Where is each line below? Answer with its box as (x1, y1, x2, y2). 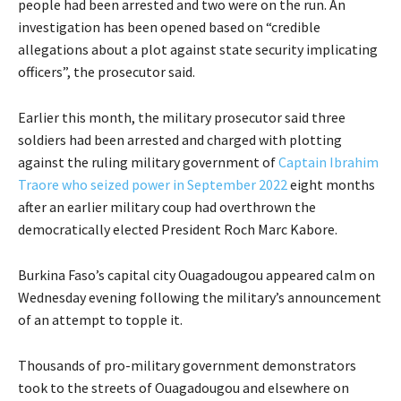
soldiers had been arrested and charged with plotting (18, 131, 342, 149)
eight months (287, 175, 375, 194)
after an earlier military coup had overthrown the (18, 198, 316, 217)
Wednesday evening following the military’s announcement (18, 288, 381, 307)
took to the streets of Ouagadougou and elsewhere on (18, 379, 349, 397)
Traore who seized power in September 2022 (18, 175, 287, 194)
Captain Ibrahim (278, 153, 379, 172)
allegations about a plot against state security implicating (18, 40, 378, 59)
